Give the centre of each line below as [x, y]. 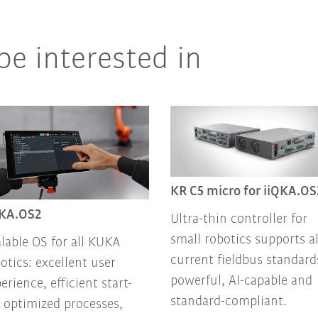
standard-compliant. [228, 301]
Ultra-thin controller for [238, 219]
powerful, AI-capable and [241, 281]
